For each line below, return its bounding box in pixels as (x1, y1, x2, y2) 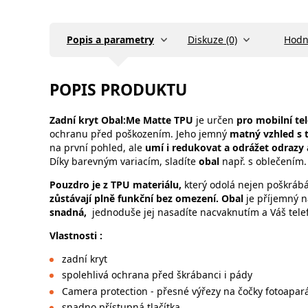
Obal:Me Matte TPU (98, 113, 193, 126)
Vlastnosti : (49, 228, 237, 242)
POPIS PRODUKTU (49, 78, 187, 101)
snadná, (49, 205, 87, 219)
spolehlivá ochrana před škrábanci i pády (61, 268, 252, 282)
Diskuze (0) (187, 33, 237, 47)
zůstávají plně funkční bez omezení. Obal (49, 191, 246, 205)
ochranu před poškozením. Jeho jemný (49, 126, 227, 140)
